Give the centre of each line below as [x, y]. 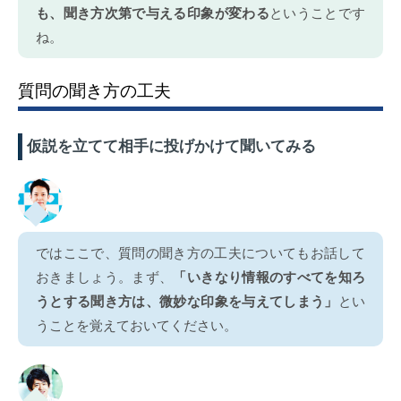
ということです [317, 13]
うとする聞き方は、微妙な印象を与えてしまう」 [187, 301]
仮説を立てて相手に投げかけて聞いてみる [171, 146]
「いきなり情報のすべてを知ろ [269, 277]
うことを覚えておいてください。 [137, 325]
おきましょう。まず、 [105, 277]
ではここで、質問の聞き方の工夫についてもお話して [200, 252]
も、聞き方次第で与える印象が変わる [153, 13]
